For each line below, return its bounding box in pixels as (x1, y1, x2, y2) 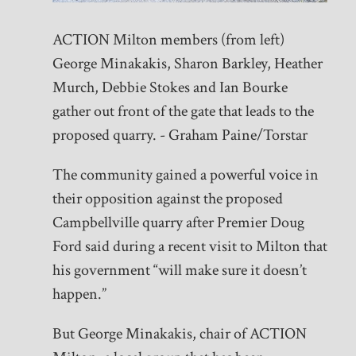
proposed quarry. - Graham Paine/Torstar (52, 125, 308, 146)
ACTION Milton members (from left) (52, 29, 284, 51)
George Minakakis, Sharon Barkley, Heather (52, 53, 323, 75)
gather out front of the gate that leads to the (52, 101, 314, 122)
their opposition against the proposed (52, 188, 283, 210)
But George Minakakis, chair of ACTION (52, 323, 307, 345)
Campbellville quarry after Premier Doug (52, 212, 304, 234)
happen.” (52, 284, 106, 305)
